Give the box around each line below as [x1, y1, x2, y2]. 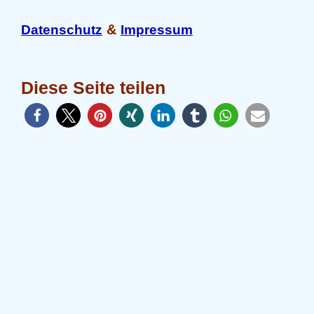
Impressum [121, 22, 193, 37]
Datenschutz [21, 22, 102, 37]
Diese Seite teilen [21, 78, 165, 97]
